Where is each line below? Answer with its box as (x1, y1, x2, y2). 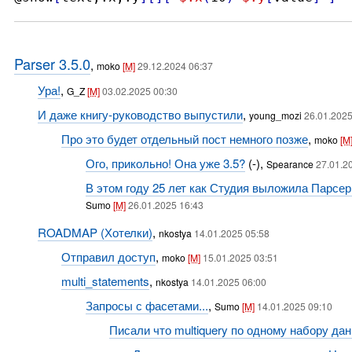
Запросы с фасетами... (85, 297, 208, 313)
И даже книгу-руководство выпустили (37, 106, 243, 123)
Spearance (266, 157, 316, 170)
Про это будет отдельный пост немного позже (61, 130, 309, 147)
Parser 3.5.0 (13, 53, 90, 74)
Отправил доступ (61, 248, 156, 265)
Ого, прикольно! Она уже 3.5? (85, 155, 245, 171)
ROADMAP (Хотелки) (37, 224, 152, 240)
